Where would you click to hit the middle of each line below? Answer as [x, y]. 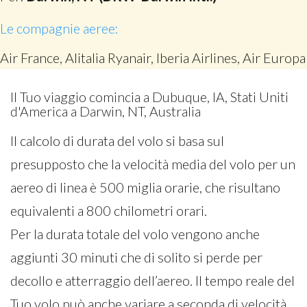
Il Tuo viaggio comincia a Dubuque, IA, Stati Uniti [149, 97]
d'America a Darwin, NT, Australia [106, 111]
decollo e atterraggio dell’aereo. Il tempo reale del [152, 280]
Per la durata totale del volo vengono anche [135, 234]
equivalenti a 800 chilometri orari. [109, 210]
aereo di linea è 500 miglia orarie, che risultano [145, 187]
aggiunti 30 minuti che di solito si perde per [136, 257]
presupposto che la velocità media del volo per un [153, 164]
